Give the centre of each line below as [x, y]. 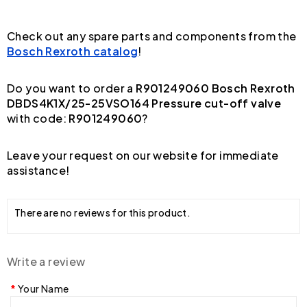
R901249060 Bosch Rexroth [216, 88]
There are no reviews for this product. [103, 212]
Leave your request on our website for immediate [143, 155]
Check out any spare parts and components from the [152, 36]
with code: [38, 118]
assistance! [38, 170]
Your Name [43, 288]
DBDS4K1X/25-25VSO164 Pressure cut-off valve [144, 103]
